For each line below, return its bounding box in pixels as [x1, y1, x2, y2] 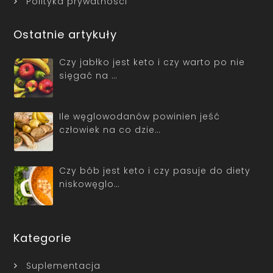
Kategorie [13, 230, 72, 246]
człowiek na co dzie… [59, 124, 161, 136]
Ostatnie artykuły [13, 27, 118, 43]
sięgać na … [59, 69, 118, 82]
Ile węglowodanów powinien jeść [59, 110, 220, 123]
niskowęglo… [59, 177, 120, 190]
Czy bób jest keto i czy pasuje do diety [59, 164, 250, 177]
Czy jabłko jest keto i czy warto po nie [59, 56, 245, 69]
